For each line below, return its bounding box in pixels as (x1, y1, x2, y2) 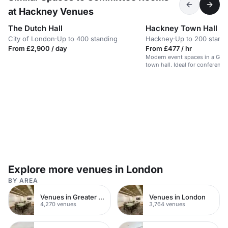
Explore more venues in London (8, 163, 163, 176)
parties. (146, 69, 165, 76)
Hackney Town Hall (146, 23, 217, 33)
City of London (8, 35, 55, 43)
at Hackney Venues (8, 6, 94, 17)
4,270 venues (40, 200, 76, 208)
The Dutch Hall (8, 23, 63, 33)
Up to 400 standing (57, 35, 118, 43)
